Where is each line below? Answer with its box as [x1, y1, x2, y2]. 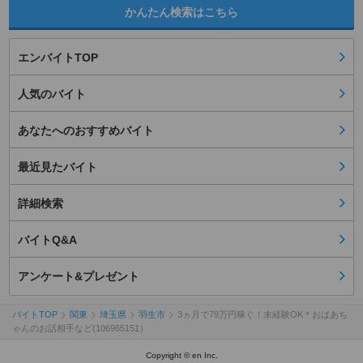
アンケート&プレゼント [18, 270, 139, 284]
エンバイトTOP [18, 51, 98, 65]
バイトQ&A [18, 233, 77, 247]
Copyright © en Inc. [145, 351, 218, 361]
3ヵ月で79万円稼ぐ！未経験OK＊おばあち [177, 310, 348, 320]
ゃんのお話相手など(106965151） [12, 323, 148, 334]
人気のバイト [18, 88, 86, 101]
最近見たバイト [18, 160, 97, 174]
